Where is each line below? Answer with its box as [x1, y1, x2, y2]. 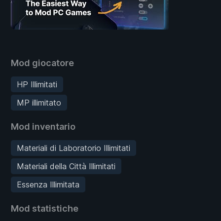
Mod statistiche [11, 203, 78, 214]
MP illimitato [17, 97, 61, 108]
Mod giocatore [11, 57, 74, 68]
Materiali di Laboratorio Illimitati [17, 143, 130, 153]
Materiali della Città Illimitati [17, 161, 115, 171]
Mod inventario [11, 121, 75, 132]
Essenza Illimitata [17, 179, 79, 189]
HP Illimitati [17, 79, 57, 89]
